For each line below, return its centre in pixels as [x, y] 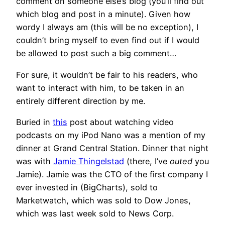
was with [35, 161]
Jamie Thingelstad [89, 161]
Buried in [34, 122]
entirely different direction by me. [81, 101]
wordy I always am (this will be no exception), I [107, 27]
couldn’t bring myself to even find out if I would [108, 40]
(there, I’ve [147, 161]
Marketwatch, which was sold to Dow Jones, [103, 200]
